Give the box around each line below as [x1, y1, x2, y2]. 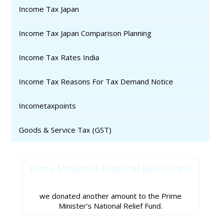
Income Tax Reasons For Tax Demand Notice [19, 76, 174, 87]
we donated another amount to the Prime [39, 190, 182, 201]
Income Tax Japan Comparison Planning [19, 28, 152, 38]
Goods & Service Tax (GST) [19, 125, 112, 135]
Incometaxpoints [19, 101, 76, 111]
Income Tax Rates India [19, 52, 100, 63]
